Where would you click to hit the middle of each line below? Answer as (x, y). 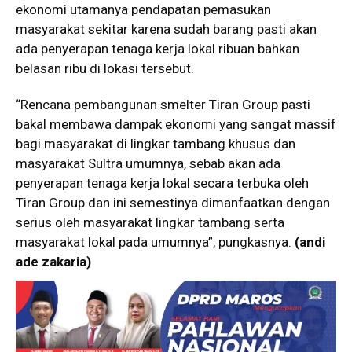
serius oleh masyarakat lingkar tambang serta (150, 223)
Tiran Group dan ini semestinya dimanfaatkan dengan (173, 203)
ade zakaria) (53, 262)
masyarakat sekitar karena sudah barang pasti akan (166, 29)
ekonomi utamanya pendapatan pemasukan (143, 10)
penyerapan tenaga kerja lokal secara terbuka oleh (162, 183)
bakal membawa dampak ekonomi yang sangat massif (176, 125)
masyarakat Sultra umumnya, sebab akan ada (148, 164)
